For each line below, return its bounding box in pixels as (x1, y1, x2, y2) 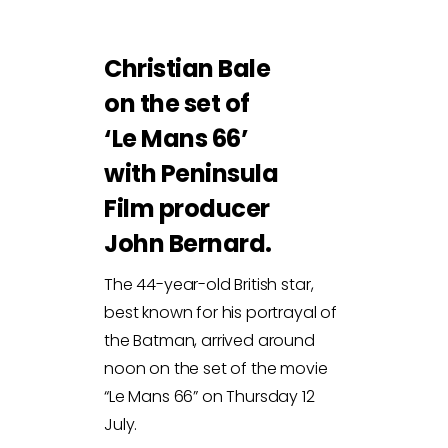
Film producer (104, 191, 270, 225)
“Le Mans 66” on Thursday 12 (104, 384, 315, 408)
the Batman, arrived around (104, 328, 315, 352)
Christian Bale (104, 51, 271, 85)
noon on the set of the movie (104, 356, 328, 380)
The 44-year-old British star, (104, 272, 314, 296)
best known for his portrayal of (104, 300, 338, 324)
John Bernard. (104, 226, 272, 260)
